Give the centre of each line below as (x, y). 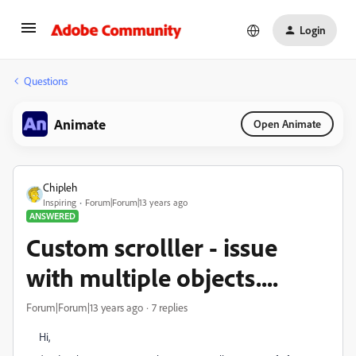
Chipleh (60, 187)
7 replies (170, 307)
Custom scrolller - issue (152, 247)
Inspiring (60, 202)
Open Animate (287, 124)
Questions (46, 81)
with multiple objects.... (152, 277)
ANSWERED (52, 216)
